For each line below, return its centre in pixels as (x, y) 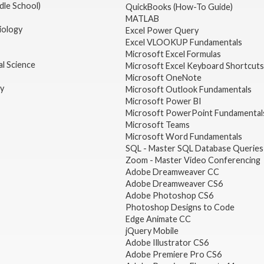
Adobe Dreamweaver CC (172, 172)
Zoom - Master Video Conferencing (193, 160)
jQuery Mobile (152, 231)
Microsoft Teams (157, 125)
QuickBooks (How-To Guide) (180, 7)
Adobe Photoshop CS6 (170, 196)
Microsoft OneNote (163, 78)
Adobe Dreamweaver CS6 (175, 184)
